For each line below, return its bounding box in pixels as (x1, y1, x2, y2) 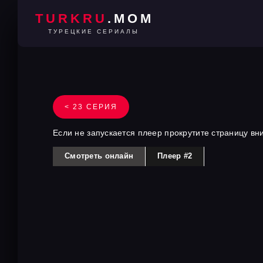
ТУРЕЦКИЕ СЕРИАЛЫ (48, 28, 139, 35)
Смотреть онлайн (65, 151, 134, 160)
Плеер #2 (157, 151, 193, 160)
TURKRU (35, 11, 107, 26)
